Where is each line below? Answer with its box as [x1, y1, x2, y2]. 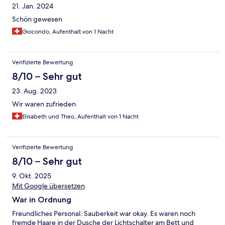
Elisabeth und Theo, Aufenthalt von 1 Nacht [22, 113, 139, 121]
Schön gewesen [12, 15, 62, 24]
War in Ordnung [12, 195, 71, 205]
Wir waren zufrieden [12, 99, 76, 109]
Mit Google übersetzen [12, 181, 85, 191]
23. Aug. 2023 [12, 86, 57, 96]
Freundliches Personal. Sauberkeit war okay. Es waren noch [12, 209, 195, 218]
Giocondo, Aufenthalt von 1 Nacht [22, 28, 114, 36]
